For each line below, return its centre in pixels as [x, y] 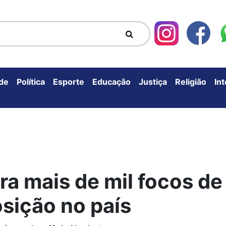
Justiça [153, 81]
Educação [111, 81]
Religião [191, 81]
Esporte [69, 81]
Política [31, 81]
